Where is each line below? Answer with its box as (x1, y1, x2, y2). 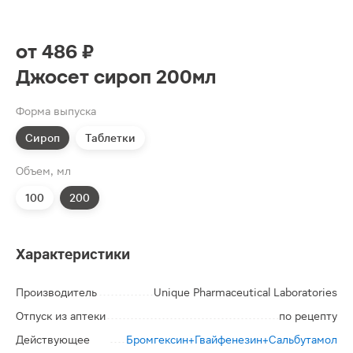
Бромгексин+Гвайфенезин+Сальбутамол (126, 333, 337, 346)
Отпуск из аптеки (16, 310, 106, 322)
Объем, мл (16, 165, 71, 177)
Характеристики (16, 246, 130, 262)
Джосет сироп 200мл (16, 66, 216, 88)
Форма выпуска (16, 105, 96, 117)
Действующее (16, 333, 90, 346)
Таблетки (85, 132, 136, 144)
